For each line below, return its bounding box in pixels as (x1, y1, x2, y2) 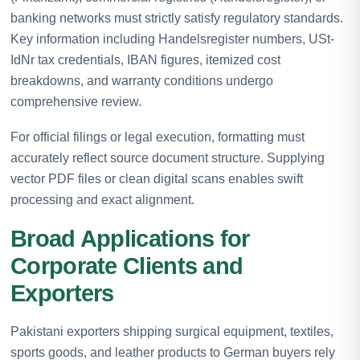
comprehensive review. (10, 94, 141, 108)
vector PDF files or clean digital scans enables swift (10, 171, 303, 186)
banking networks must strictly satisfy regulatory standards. (10, 10, 343, 25)
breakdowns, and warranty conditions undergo (10, 73, 273, 88)
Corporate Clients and (10, 252, 243, 279)
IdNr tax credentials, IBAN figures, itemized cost (10, 52, 280, 67)
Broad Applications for (10, 225, 250, 252)
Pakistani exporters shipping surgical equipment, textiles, (10, 324, 333, 338)
